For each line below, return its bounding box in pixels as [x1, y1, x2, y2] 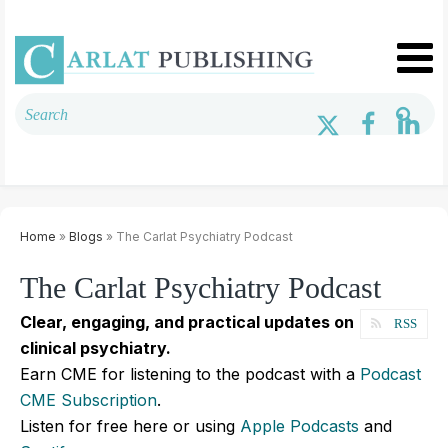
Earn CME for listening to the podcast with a [20, 363, 360, 384]
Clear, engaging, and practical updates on [20, 311, 354, 332]
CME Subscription [20, 389, 157, 410]
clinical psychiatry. [20, 337, 171, 358]
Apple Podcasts [240, 415, 359, 436]
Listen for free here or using [20, 415, 240, 436]
